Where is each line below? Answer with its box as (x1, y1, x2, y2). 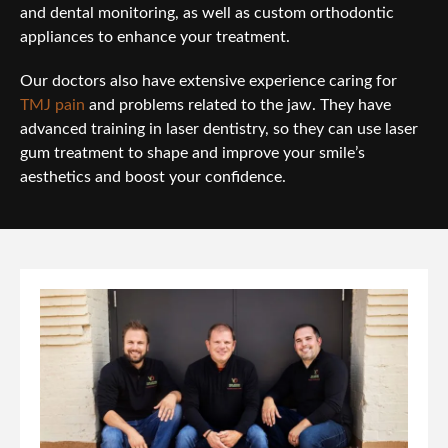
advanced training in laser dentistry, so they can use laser (20, 121, 418, 138)
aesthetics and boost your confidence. (20, 169, 286, 186)
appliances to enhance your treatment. (20, 29, 290, 46)
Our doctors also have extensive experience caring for (20, 73, 397, 90)
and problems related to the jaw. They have (85, 97, 391, 114)
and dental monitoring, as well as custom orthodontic (20, 5, 394, 22)
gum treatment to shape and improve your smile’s (20, 145, 365, 162)
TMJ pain (20, 97, 85, 114)
